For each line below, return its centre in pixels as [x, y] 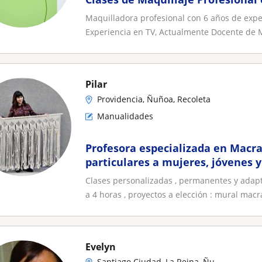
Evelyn [101, 247]
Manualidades [125, 116]
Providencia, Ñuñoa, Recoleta [154, 99]
